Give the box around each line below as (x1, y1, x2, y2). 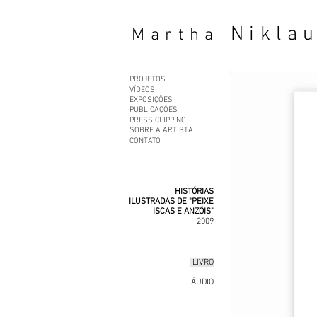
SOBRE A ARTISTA (129, 126, 193, 136)
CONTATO (129, 136, 161, 146)
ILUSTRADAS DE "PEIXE (129, 197, 214, 207)
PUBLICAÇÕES (129, 105, 178, 115)
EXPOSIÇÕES (129, 96, 173, 105)
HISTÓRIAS (175, 187, 214, 197)
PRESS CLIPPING (129, 115, 186, 125)
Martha (132, 25, 219, 45)
